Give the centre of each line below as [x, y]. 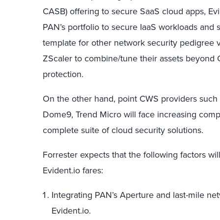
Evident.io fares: [73, 170]
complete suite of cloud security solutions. [123, 130]
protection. [63, 74]
